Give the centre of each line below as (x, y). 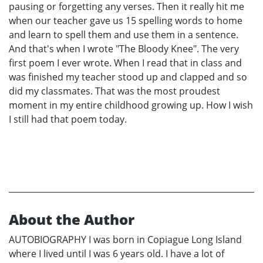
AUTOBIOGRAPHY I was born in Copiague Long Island (125, 239)
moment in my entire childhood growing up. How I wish (131, 105)
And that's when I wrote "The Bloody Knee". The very (124, 48)
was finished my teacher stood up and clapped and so (128, 77)
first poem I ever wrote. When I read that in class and (125, 63)
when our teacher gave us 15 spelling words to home (126, 20)
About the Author (72, 219)
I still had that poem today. (68, 119)
